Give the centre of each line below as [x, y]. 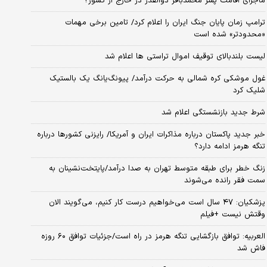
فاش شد [251, 248]
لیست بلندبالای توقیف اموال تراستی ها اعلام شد [185, 56]
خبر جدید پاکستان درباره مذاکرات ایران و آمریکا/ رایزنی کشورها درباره [151, 134]
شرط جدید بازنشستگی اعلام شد [213, 112]
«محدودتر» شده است [229, 34]
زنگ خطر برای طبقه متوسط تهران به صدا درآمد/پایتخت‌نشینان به [157, 168]
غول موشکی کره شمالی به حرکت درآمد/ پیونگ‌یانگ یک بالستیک [157, 78]
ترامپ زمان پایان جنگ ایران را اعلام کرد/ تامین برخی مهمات [165, 22]
